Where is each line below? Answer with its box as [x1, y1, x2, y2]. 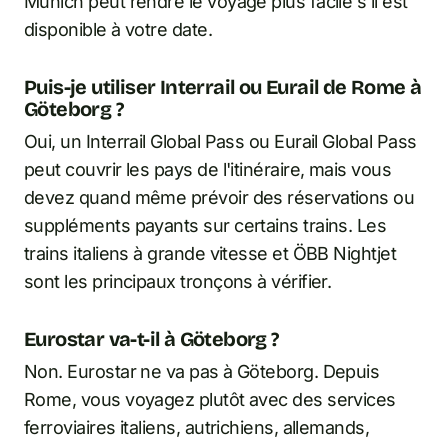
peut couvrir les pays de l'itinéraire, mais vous [24, 159, 392, 181]
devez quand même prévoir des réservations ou [24, 187, 415, 209]
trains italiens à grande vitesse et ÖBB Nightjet [24, 243, 397, 265]
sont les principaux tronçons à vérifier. [24, 271, 332, 293]
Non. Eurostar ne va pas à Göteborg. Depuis [24, 361, 380, 383]
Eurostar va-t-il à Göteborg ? [24, 327, 279, 352]
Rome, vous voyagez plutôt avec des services [24, 389, 396, 411]
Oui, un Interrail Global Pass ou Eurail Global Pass [24, 131, 417, 153]
